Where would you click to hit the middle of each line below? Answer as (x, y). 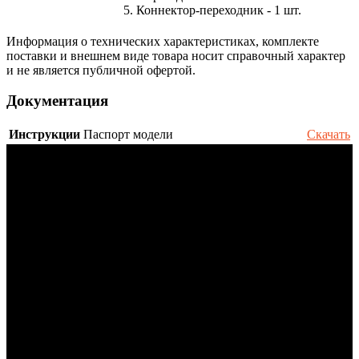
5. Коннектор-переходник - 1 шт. (212, 10)
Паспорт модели (128, 135)
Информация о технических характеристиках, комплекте (163, 41)
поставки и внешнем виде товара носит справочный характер (176, 55)
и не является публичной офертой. (101, 70)
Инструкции (44, 135)
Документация (57, 101)
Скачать (329, 135)
